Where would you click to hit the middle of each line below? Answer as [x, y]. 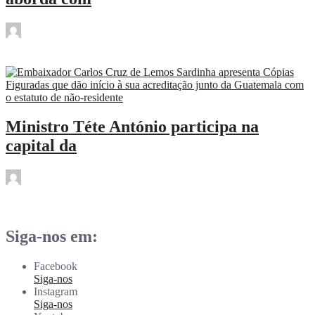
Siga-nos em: [52, 237]
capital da [41, 146]
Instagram [56, 292]
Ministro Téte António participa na [132, 127]
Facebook [56, 266]
